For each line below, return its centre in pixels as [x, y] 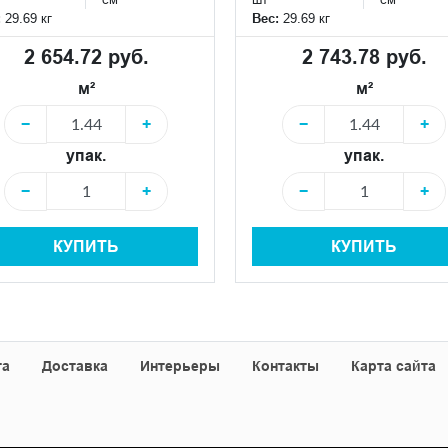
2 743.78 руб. [364, 56]
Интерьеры [180, 365]
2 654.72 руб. [86, 56]
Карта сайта [393, 365]
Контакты [285, 365]
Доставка [75, 365]
